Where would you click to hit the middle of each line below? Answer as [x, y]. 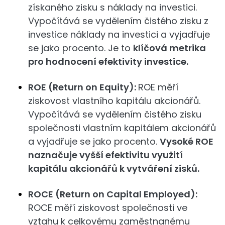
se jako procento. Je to [81, 48]
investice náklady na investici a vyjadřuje [119, 34]
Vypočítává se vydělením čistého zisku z [118, 21]
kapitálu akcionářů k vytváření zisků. [114, 168]
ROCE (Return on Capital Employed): [113, 194]
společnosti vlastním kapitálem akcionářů [122, 128]
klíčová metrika [170, 48]
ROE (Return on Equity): [83, 87]
